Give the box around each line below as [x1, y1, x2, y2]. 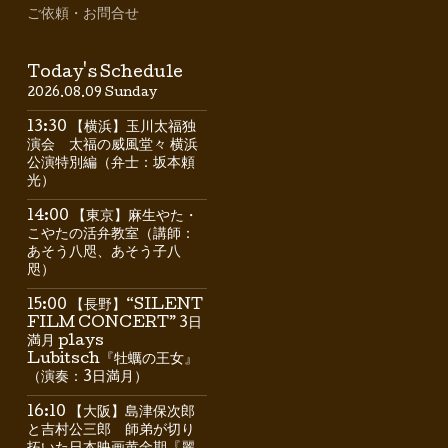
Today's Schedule [27, 65, 183, 82]
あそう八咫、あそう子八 [27, 245, 181, 261]
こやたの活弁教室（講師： [27, 227, 195, 243]
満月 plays [27, 334, 104, 350]
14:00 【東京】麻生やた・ [27, 209, 198, 225]
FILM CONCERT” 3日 [27, 316, 202, 332]
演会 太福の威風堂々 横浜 [27, 138, 198, 154]
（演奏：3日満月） [27, 370, 148, 386]
